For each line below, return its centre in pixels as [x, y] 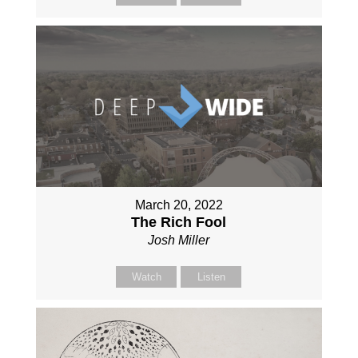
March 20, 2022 [179, 205]
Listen [211, 277]
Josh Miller [179, 241]
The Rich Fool [179, 223]
